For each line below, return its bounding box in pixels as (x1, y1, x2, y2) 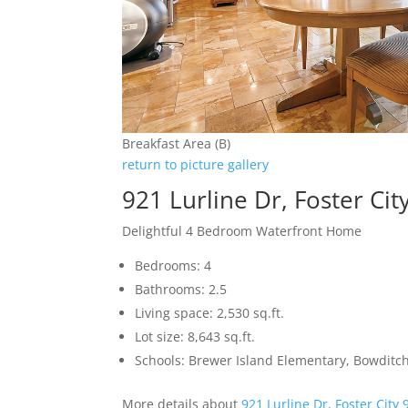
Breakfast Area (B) (122, 134, 231, 152)
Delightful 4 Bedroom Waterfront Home (122, 221, 362, 240)
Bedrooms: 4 (135, 256, 212, 274)
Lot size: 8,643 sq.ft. (135, 327, 256, 345)
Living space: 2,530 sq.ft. (135, 303, 285, 321)
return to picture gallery (122, 155, 270, 173)
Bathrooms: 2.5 (135, 280, 228, 298)
